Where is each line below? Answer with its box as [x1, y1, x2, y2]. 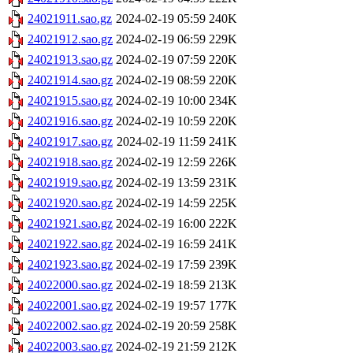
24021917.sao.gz [28, 135, 113, 149]
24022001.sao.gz [28, 299, 113, 313]
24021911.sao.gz [28, 12, 112, 26]
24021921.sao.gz [28, 217, 113, 231]
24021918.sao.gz [28, 155, 113, 169]
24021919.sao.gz [28, 176, 113, 190]
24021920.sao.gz [28, 196, 113, 210]
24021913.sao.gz [28, 53, 113, 67]
